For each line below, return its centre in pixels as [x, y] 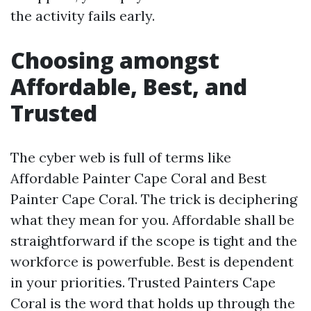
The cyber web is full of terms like [121, 157]
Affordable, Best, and [129, 86]
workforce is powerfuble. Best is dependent [152, 261]
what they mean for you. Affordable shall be [152, 220]
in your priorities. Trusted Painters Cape [143, 282]
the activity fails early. [83, 16]
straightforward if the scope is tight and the [154, 241]
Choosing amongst [115, 60]
